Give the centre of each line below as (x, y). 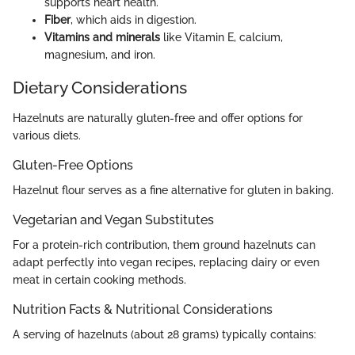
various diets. (47, 135)
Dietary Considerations (100, 88)
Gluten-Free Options (73, 165)
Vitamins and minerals (102, 38)
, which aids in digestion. (134, 20)
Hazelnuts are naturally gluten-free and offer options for (158, 118)
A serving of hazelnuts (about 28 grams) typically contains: (164, 335)
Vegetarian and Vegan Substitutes (113, 219)
